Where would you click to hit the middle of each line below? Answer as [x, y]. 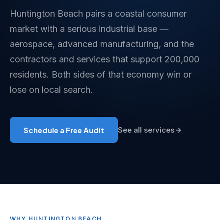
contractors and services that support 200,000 [105, 59]
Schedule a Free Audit [64, 130]
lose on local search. [51, 90]
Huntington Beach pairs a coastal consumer [98, 14]
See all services [146, 130]
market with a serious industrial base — [89, 29]
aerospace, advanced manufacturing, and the [102, 44]
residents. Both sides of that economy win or [101, 74]
